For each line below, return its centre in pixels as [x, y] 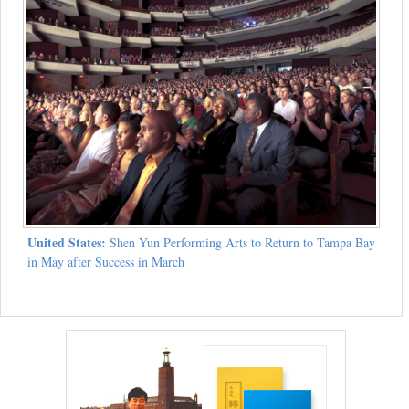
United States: [66, 243]
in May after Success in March [105, 262]
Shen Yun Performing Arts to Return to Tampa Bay [240, 243]
